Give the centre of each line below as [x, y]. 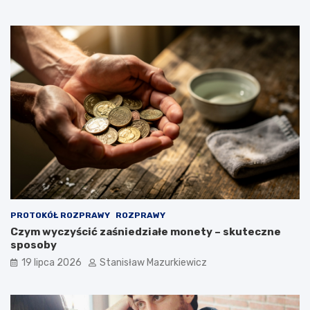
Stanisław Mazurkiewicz [153, 262]
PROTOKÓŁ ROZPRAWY [60, 215]
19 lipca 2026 [52, 262]
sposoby [34, 245]
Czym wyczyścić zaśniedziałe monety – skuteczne [146, 231]
